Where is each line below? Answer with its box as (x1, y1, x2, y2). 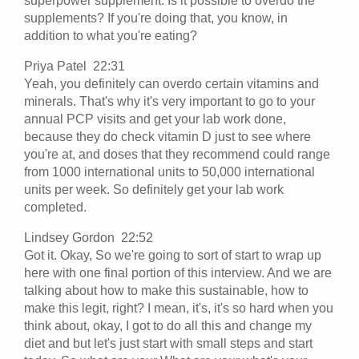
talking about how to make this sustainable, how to (24, 283, 309, 297)
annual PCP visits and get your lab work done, (24, 111, 286, 126)
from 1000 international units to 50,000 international (24, 164, 315, 179)
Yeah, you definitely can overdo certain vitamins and (24, 76, 319, 91)
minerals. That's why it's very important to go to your (24, 94, 315, 108)
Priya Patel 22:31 (24, 58, 131, 73)
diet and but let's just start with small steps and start (24, 336, 313, 350)
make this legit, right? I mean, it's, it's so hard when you (24, 301, 333, 315)
